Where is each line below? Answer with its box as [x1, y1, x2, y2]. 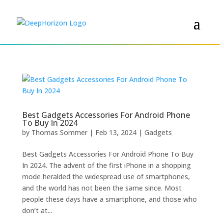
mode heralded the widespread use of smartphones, [22, 172, 190, 181]
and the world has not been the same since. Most [22, 183, 182, 192]
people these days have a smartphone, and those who [22, 194, 197, 204]
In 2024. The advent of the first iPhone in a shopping [22, 161, 191, 170]
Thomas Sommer [31, 128, 87, 137]
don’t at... [22, 206, 52, 215]
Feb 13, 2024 [95, 128, 137, 137]
